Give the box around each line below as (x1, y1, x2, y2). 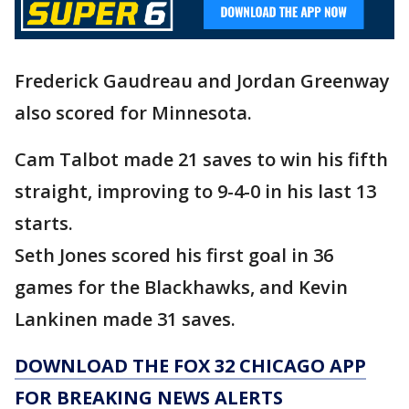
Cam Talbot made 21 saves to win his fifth (15, 146, 388, 172)
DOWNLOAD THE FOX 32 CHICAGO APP (15, 352, 366, 378)
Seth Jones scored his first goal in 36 (15, 242, 333, 267)
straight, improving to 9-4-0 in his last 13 (15, 178, 376, 204)
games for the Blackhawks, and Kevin (15, 274, 348, 299)
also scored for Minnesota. (15, 100, 257, 125)
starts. (15, 210, 78, 236)
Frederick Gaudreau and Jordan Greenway (15, 68, 390, 93)
